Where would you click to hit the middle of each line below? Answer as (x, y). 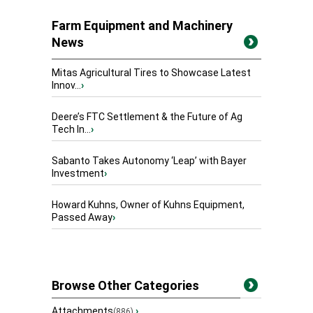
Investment (78, 174)
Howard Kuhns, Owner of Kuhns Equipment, (148, 205)
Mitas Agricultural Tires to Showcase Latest (151, 73)
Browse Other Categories (125, 286)
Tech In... (71, 130)
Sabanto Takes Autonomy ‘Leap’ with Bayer (149, 161)
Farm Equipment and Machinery (142, 26)
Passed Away (82, 218)
